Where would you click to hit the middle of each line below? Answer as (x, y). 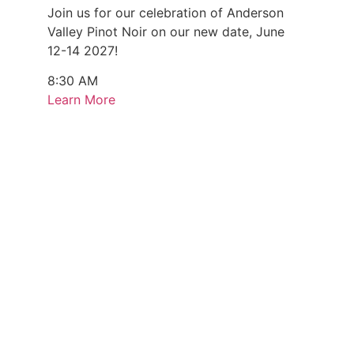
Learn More (81, 100)
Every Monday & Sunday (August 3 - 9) (165, 230)
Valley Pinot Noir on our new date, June (166, 31)
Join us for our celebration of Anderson (166, 12)
